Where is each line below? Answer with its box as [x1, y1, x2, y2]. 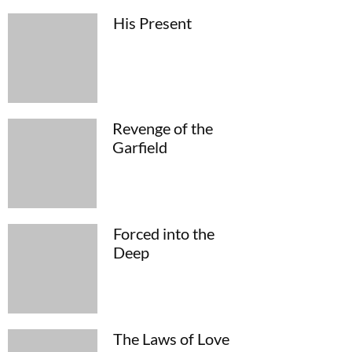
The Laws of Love [113, 329, 230, 349]
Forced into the [113, 223, 215, 243]
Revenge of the [112, 119, 214, 138]
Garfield [112, 137, 168, 157]
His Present [113, 13, 192, 32]
